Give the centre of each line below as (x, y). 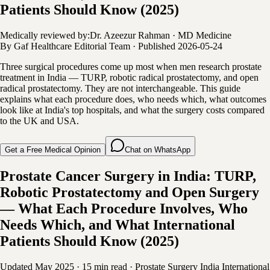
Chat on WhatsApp (158, 149)
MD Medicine (205, 35)
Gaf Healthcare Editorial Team (72, 46)
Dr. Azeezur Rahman (130, 35)
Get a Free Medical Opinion (53, 149)
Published (157, 46)
